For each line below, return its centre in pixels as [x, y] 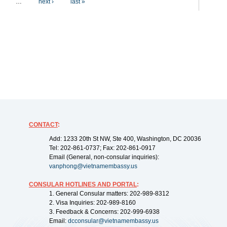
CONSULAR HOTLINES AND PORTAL [83, 184]
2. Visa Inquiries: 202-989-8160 [92, 203]
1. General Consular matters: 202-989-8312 [109, 194]
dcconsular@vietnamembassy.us [113, 221]
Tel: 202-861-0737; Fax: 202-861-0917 [102, 148]
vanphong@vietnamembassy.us [93, 166]
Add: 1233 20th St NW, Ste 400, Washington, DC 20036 [125, 139]
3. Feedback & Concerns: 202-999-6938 [104, 212]
